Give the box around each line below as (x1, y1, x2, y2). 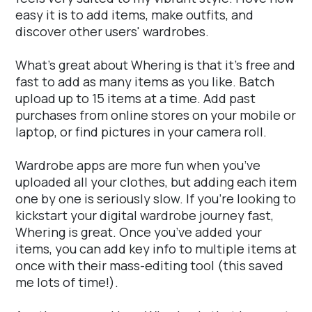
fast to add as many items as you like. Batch (15, 73, 274, 91)
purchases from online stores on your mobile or (15, 107, 296, 124)
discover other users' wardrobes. (15, 23, 209, 40)
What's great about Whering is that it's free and (15, 56, 295, 74)
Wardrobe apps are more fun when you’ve (15, 157, 260, 174)
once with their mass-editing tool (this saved (15, 257, 283, 274)
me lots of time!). (15, 274, 118, 291)
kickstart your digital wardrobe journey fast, (15, 207, 274, 224)
